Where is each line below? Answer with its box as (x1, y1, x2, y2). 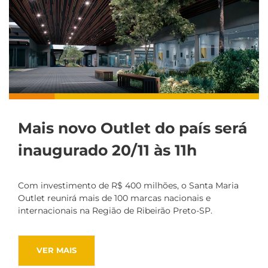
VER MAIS (36, 245, 77, 255)
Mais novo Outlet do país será (18, 118, 247, 137)
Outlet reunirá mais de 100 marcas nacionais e (18, 192, 211, 203)
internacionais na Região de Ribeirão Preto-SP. (18, 205, 212, 216)
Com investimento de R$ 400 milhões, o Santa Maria (18, 179, 239, 191)
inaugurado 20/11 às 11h (18, 141, 197, 159)
